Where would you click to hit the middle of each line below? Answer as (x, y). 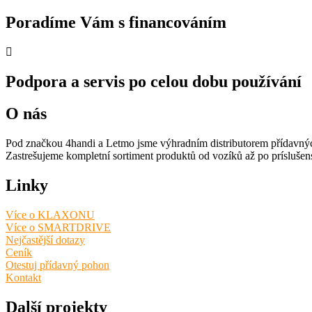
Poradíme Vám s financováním (116, 22)
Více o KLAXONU (50, 215)
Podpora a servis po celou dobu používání (154, 81)
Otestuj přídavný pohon (57, 265)
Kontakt (23, 278)
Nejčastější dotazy (45, 240)
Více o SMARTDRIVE (58, 228)
